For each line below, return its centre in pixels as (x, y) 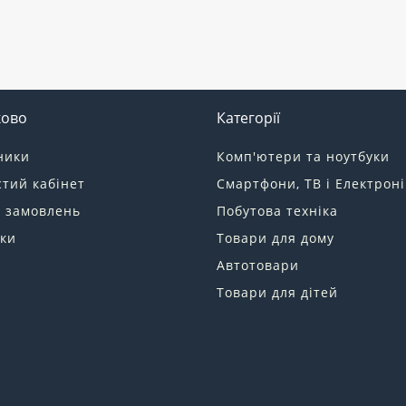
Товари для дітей (277, 292)
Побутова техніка (277, 210)
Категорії (248, 117)
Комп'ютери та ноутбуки (303, 156)
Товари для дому (275, 237)
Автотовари (258, 265)
